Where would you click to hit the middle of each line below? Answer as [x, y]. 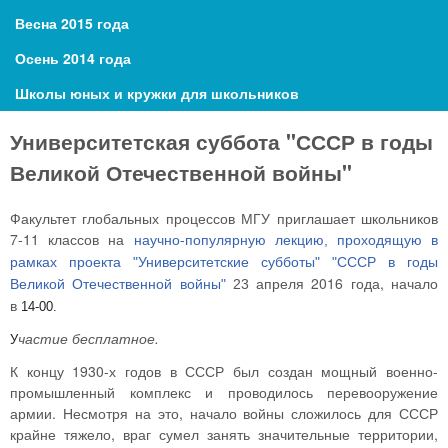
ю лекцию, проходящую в [346, 239]
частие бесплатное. [88, 337]
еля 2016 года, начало [359, 282]
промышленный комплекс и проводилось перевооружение [224, 392]
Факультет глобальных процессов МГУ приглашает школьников [224, 217]
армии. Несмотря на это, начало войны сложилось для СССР [224, 413]
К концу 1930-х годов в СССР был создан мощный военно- [224, 371]
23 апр [253, 283]
